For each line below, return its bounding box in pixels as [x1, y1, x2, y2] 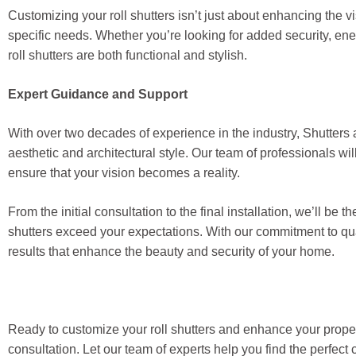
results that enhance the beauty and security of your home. [8, 245, 335, 258]
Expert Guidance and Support [8, 87, 188, 101]
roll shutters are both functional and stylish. [8, 48, 247, 62]
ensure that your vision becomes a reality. [8, 166, 240, 180]
